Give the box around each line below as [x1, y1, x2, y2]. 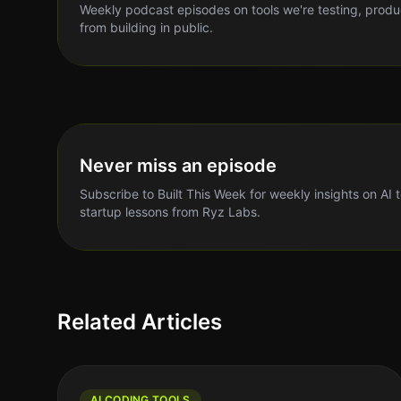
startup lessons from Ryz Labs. [80, 204, 260, 219]
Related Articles [57, 309, 222, 335]
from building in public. [80, 20, 213, 35]
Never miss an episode [80, 155, 277, 176]
